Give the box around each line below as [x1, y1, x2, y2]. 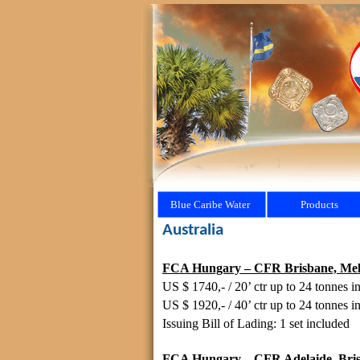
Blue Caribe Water [170, 198, 250, 211]
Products [301, 198, 338, 211]
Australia [162, 222, 223, 239]
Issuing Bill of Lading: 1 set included [162, 317, 350, 330]
